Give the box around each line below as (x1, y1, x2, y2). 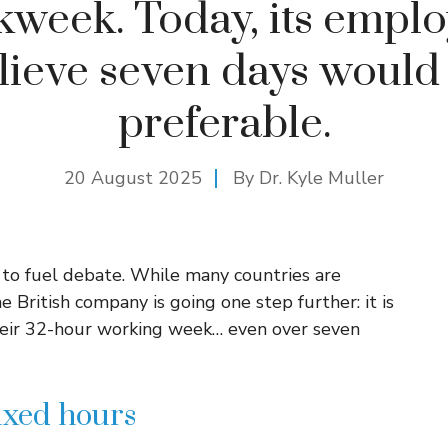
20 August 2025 (64, 166, 202, 190)
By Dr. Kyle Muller (233, 166, 384, 190)
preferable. (117, 97, 331, 151)
